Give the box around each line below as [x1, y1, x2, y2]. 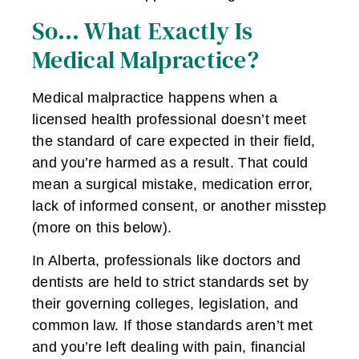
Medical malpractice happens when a [32, 89, 278, 106]
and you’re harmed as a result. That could [32, 154, 309, 171]
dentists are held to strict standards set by [32, 274, 309, 291]
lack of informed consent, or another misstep [32, 197, 327, 214]
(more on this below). [32, 219, 172, 236]
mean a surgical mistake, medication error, [32, 175, 313, 192]
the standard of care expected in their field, [32, 132, 316, 149]
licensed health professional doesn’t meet [32, 111, 307, 127]
